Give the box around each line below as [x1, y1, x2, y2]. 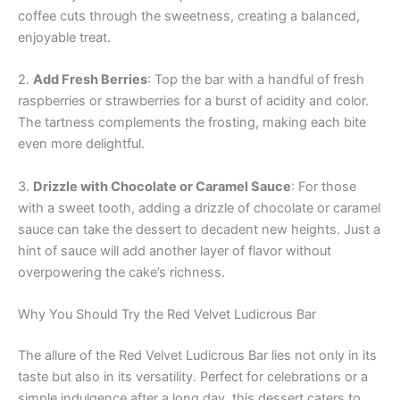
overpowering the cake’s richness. [18, 263, 225, 280]
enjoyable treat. [18, 29, 111, 46]
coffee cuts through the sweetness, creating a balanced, [18, 8, 360, 25]
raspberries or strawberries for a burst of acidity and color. [18, 93, 369, 110]
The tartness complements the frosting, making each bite [18, 114, 366, 131]
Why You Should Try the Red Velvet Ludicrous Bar [18, 306, 316, 323]
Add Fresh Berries [33, 71, 147, 88]
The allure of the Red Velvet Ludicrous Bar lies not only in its [18, 346, 377, 363]
